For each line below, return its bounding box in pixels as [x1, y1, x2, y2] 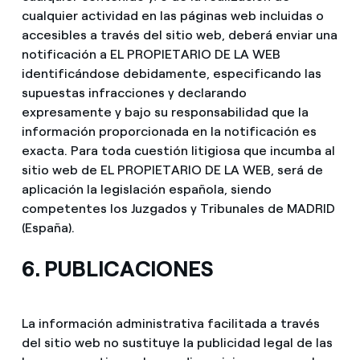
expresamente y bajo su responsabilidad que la [21, 104, 309, 121]
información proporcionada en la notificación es [21, 124, 317, 140]
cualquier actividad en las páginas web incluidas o [21, 8, 324, 24]
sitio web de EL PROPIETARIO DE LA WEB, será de [21, 162, 323, 178]
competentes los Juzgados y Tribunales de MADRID [21, 201, 335, 217]
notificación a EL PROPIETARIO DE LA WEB [21, 47, 280, 63]
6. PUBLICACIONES [21, 256, 213, 283]
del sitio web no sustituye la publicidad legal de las [21, 335, 333, 351]
